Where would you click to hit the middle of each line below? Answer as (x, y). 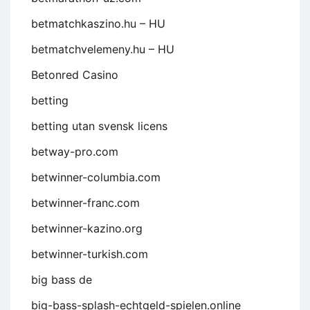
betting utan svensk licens (99, 126)
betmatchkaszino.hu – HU (98, 24)
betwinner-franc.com (85, 203)
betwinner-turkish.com (90, 254)
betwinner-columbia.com (96, 177)
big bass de (62, 280)
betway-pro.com (75, 152)
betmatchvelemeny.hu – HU (103, 49)
